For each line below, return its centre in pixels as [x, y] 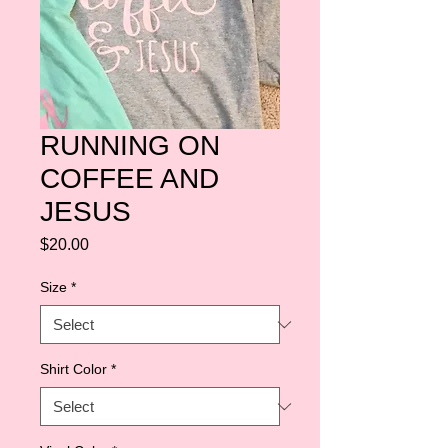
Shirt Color [73, 369]
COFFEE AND [129, 178]
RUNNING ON [130, 145]
